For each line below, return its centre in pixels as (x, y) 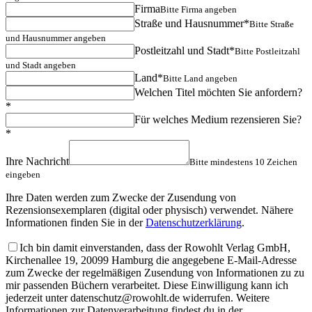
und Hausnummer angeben (56, 38)
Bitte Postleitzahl (267, 51)
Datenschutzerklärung (194, 222)
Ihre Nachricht (37, 161)
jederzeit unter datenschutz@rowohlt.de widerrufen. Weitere (138, 297)
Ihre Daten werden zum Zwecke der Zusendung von (121, 197)
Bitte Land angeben (200, 78)
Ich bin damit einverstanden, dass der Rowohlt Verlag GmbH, (155, 247)
